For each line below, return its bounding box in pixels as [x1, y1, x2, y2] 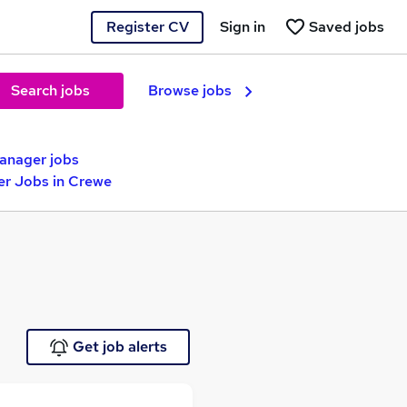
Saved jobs [309, 16, 384, 36]
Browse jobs [148, 81, 232, 100]
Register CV [105, 16, 189, 36]
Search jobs [10, 81, 90, 100]
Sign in [220, 16, 265, 36]
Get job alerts [72, 337, 167, 356]
